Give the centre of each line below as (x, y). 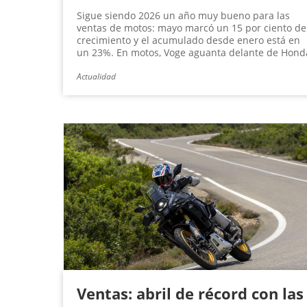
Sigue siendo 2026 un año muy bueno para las (183, 16)
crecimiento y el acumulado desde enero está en (188, 40)
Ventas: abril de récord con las (190, 294)
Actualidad (96, 77)
